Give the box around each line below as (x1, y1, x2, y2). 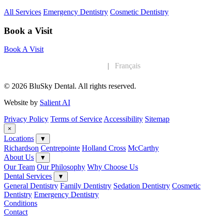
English (77, 62, 102, 70)
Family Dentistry (60, 182, 111, 190)
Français (114, 62, 140, 70)
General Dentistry (4, 182, 58, 190)
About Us (4, 153, 34, 162)
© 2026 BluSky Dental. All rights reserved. (4, 82, 136, 91)
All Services (4, 7, 41, 16)
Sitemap (145, 115, 170, 124)
